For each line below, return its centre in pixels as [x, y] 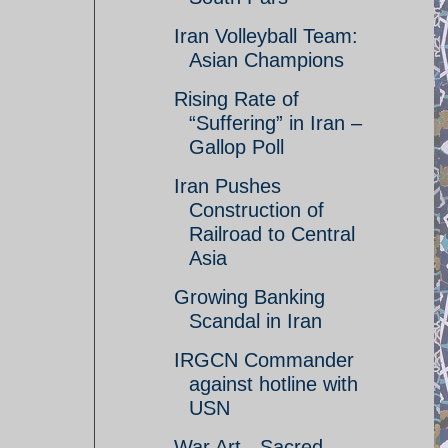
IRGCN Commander [264, 360]
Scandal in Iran [255, 321]
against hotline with [273, 384]
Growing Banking [249, 297]
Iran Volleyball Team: [266, 36]
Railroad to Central [272, 234]
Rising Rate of [236, 99]
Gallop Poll [236, 147]
